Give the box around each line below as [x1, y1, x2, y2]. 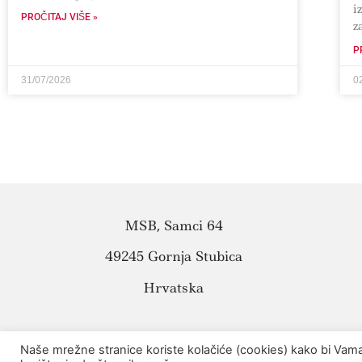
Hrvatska [143, 278, 204, 297]
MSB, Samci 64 [124, 217, 223, 235]
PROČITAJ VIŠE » [21, 11, 98, 23]
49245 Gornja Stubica [104, 247, 242, 266]
